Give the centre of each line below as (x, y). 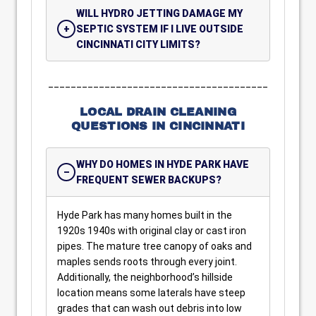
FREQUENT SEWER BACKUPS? (149, 180)
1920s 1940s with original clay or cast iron (152, 231)
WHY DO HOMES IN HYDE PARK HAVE (163, 164)
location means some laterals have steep (151, 293)
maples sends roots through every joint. (147, 262)
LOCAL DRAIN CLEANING (158, 112)
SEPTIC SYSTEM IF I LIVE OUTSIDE (160, 29)
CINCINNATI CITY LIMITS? (138, 44)
